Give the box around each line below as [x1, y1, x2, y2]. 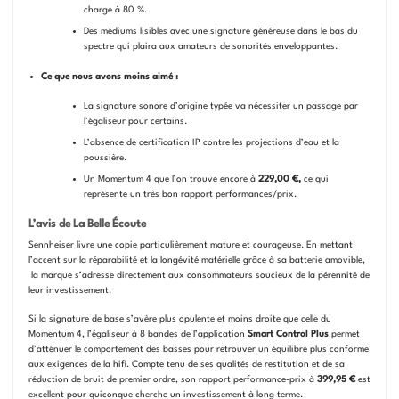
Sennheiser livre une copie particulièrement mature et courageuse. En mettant [28, 240, 353, 250]
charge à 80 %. [84, 5, 148, 15]
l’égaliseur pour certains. [84, 117, 188, 126]
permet [328, 329, 360, 338]
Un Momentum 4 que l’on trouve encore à [84, 174, 259, 183]
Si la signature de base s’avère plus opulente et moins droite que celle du [28, 313, 331, 323]
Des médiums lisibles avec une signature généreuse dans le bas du [84, 26, 359, 36]
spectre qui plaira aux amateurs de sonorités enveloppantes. [84, 41, 338, 51]
